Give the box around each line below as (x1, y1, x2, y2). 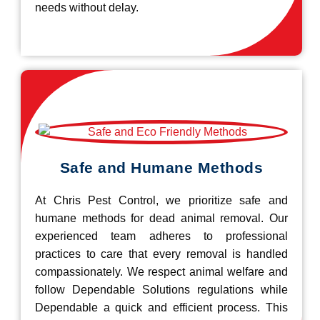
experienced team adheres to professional (35, 230, 288, 243)
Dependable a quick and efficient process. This (35, 301, 288, 314)
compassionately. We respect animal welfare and (35, 266, 288, 279)
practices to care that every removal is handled (35, 248, 288, 261)
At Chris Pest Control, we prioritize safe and (35, 194, 288, 207)
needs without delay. (35, 1, 139, 14)
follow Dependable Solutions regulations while (35, 284, 288, 296)
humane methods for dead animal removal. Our (35, 212, 288, 225)
